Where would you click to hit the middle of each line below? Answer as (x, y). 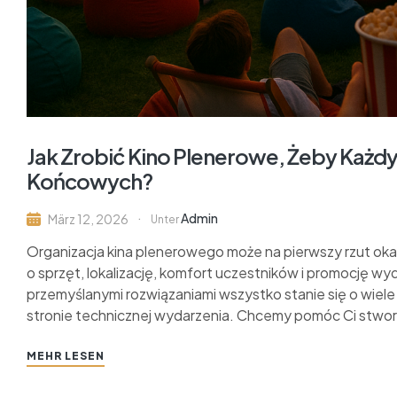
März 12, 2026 (88, 218)
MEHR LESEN (66, 355)
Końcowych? (90, 180)
